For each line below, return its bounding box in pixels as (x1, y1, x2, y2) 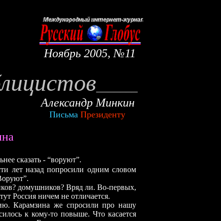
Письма (49, 110, 80, 119)
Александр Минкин (41, 96, 138, 109)
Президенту (80, 110, 125, 119)
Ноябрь (44, 47, 81, 60)
